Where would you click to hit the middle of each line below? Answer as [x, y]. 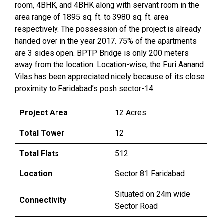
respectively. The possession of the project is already [108, 29]
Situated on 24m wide [153, 194]
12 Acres [131, 113]
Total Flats [39, 153]
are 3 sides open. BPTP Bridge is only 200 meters [102, 53]
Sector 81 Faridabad [150, 174]
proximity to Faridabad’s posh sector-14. [85, 88]
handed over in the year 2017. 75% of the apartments [106, 41]
